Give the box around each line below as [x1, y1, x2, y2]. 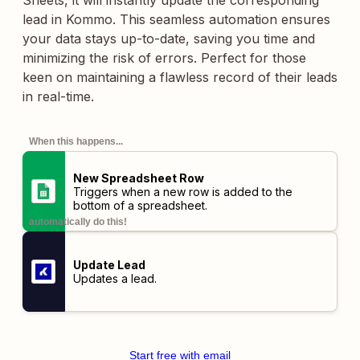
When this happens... [29, 136, 123, 147]
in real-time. [22, 88, 94, 104]
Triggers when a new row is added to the [72, 184, 292, 198]
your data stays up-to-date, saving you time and [22, 31, 315, 47]
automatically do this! [29, 216, 127, 227]
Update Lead [72, 258, 145, 272]
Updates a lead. [72, 272, 157, 285]
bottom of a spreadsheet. [72, 198, 207, 212]
